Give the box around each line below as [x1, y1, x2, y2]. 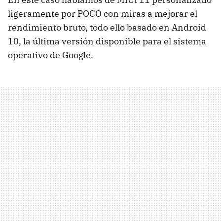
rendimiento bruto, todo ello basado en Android [8, 21, 206, 33]
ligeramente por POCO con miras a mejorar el [8, 7, 197, 19]
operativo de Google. [8, 49, 93, 61]
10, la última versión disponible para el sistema [8, 35, 206, 47]
